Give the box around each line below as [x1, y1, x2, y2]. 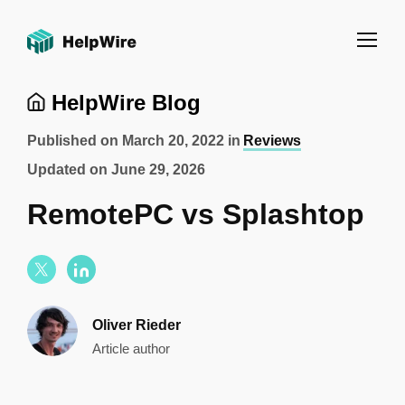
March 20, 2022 [122, 133, 224, 148]
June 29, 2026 [111, 162, 205, 177]
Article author [92, 341, 170, 356]
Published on [27, 133, 122, 148]
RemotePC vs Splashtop [27, 198, 364, 231]
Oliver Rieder [92, 317, 181, 333]
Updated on [27, 162, 111, 177]
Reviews [243, 133, 301, 148]
